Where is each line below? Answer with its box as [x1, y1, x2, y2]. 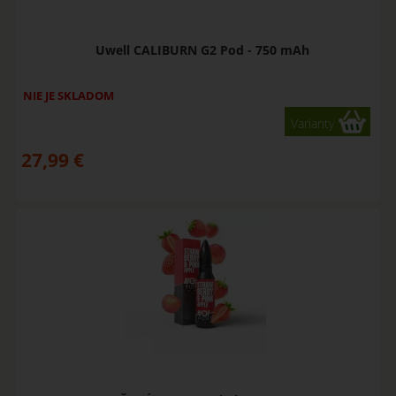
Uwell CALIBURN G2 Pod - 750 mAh [95, 42, 309, 59]
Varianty [291, 115, 335, 133]
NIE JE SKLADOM [22, 88, 114, 104]
